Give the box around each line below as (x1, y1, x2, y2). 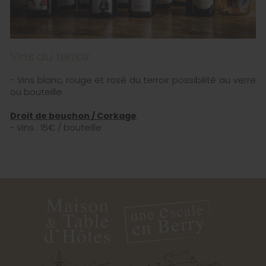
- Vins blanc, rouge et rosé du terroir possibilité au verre (10, 74, 256, 86)
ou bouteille (10, 85, 62, 98)
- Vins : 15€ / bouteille (10, 121, 102, 134)
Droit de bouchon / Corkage (10, 109, 137, 122)
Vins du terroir (10, 47, 91, 65)
